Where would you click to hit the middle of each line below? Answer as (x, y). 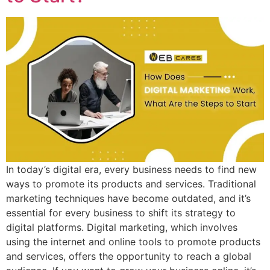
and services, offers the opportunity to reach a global (129, 256)
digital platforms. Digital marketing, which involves (122, 227)
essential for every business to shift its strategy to (121, 212)
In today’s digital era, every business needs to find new (131, 169)
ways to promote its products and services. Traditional (131, 184)
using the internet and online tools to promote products (133, 241)
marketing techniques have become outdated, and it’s (128, 198)
